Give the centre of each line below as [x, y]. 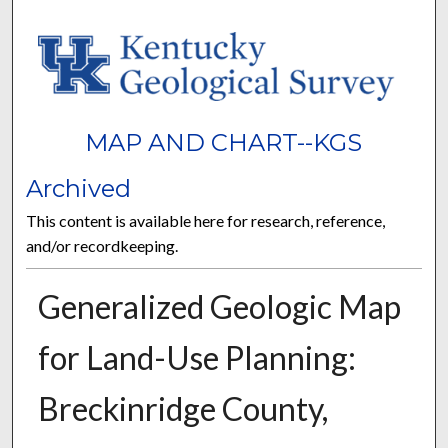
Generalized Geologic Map [219, 306]
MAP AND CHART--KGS [224, 142]
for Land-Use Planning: [196, 357]
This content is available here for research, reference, [206, 220]
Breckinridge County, [182, 408]
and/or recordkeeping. [102, 245]
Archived [79, 188]
